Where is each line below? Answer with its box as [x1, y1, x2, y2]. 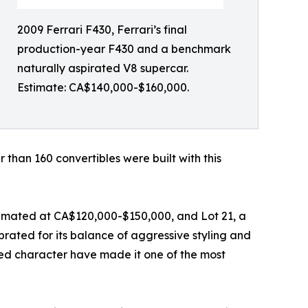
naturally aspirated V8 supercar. [17, 61, 188, 75]
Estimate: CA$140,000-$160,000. [17, 80, 189, 94]
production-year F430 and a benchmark [17, 42, 231, 56]
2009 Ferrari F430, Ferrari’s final [17, 23, 187, 36]
